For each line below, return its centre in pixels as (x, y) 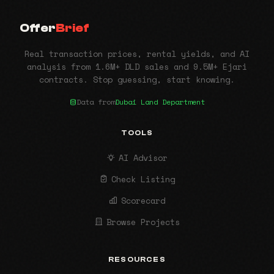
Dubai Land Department (160, 102)
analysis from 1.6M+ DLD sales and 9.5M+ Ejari (137, 67)
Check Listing (143, 180)
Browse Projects (143, 222)
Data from (96, 102)
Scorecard (143, 201)
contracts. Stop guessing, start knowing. (137, 80)
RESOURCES (137, 260)
